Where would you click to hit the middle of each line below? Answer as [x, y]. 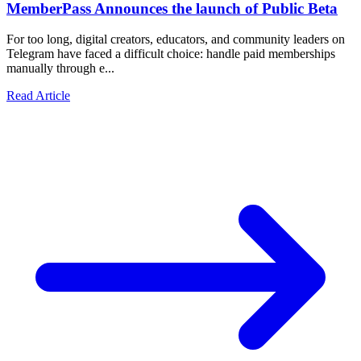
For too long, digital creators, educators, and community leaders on [176, 39]
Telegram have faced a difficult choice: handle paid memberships [171, 54]
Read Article [38, 96]
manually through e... [60, 68]
